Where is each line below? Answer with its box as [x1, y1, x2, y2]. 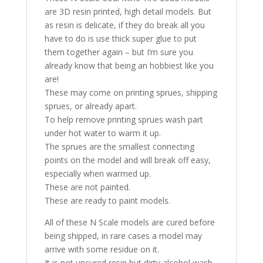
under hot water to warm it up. [44, 127, 161, 139]
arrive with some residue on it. [44, 244, 159, 255]
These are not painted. [44, 181, 130, 193]
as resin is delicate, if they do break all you [44, 19, 205, 31]
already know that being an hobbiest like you [44, 60, 214, 72]
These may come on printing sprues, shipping [44, 87, 217, 99]
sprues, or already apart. [44, 100, 137, 112]
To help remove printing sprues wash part [44, 114, 203, 126]
